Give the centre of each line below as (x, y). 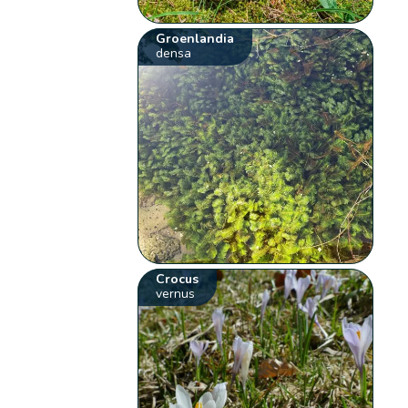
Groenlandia (195, 38)
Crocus (178, 279)
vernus (176, 293)
